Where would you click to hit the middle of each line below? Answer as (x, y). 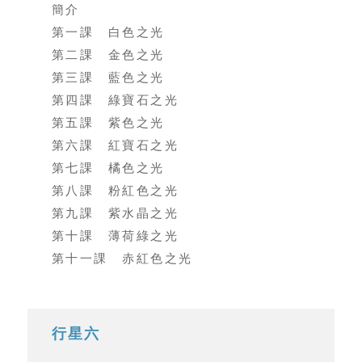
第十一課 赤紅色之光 (122, 259)
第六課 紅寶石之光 (115, 146)
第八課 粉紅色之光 (115, 191)
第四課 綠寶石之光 (115, 101)
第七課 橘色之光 (108, 168)
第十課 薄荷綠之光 (115, 236)
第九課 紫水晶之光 (115, 214)
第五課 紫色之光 (108, 123)
